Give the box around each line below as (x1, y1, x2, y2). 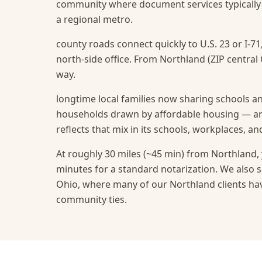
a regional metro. (56, 13, 133, 26)
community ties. (56, 193, 127, 206)
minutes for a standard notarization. (56, 163, 218, 175)
